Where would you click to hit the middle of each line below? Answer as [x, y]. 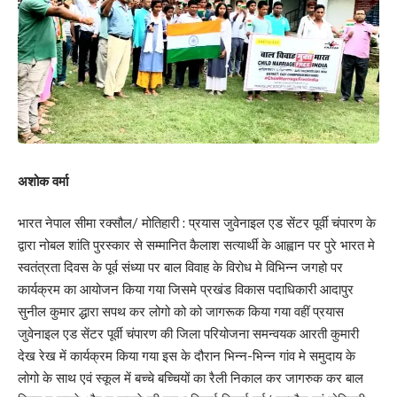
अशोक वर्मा [43, 181]
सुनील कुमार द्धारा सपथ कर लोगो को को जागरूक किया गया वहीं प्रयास [181, 312]
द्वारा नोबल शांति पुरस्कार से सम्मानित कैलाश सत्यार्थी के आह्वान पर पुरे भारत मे [196, 245]
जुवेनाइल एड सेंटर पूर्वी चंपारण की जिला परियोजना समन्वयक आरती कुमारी [188, 334]
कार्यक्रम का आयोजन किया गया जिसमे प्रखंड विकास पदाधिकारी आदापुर [186, 290]
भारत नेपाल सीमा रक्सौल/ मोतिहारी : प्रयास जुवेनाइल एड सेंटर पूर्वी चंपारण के [197, 223]
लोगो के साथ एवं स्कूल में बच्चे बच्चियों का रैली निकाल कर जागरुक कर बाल [191, 378]
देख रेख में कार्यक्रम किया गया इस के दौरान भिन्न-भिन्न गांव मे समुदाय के [187, 356]
